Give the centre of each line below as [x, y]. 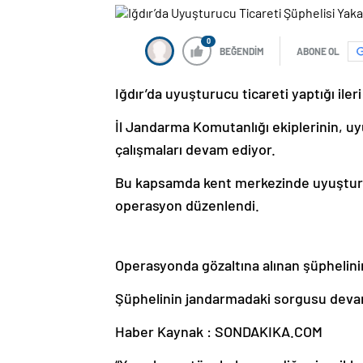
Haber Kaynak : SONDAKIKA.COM [219, 332]
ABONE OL [318, 51]
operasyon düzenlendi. [187, 205]
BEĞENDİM [242, 51]
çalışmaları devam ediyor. [195, 149]
